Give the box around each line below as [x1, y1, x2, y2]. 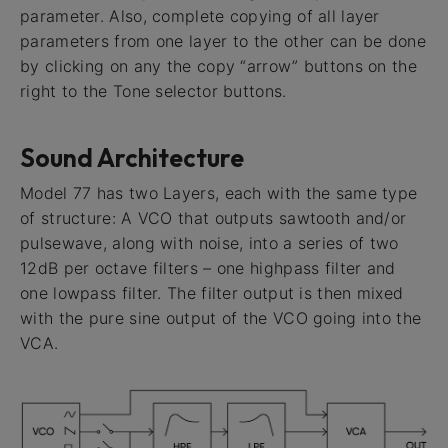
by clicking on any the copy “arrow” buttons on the [20, 56, 417, 76]
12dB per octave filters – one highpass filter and [20, 257, 396, 278]
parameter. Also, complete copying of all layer [20, 6, 380, 26]
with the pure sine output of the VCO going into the [20, 307, 422, 328]
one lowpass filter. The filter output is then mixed [20, 282, 404, 303]
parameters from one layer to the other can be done [20, 31, 426, 51]
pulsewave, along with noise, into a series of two [20, 232, 399, 253]
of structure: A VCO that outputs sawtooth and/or [20, 207, 407, 228]
